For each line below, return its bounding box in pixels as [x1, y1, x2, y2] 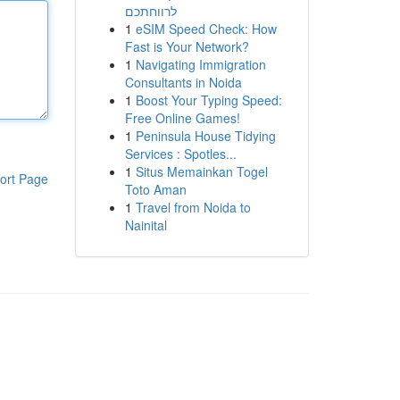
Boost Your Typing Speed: [135, 91, 282, 109]
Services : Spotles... [124, 145, 237, 162]
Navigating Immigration [135, 55, 266, 73]
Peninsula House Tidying [135, 127, 276, 145]
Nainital [124, 216, 167, 234]
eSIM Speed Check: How [135, 20, 277, 37]
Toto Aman [124, 180, 187, 198]
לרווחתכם [124, 2, 177, 20]
